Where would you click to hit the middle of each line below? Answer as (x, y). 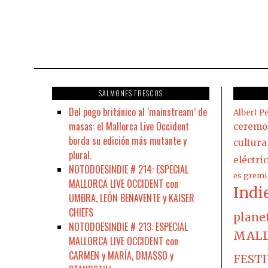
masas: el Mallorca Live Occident (129, 126)
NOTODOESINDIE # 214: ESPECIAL (129, 169)
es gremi (250, 175)
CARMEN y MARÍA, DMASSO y (121, 255)
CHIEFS (81, 212)
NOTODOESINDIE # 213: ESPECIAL (128, 226)
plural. (80, 155)
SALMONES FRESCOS (130, 93)
